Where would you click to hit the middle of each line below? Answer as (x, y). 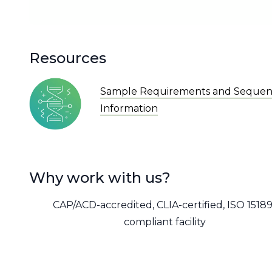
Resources (68, 58)
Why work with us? (100, 178)
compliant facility (165, 222)
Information (129, 108)
